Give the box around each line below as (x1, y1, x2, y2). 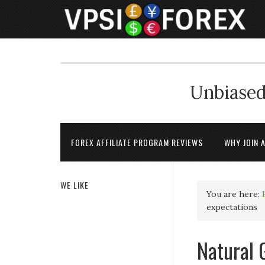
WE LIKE (60, 179, 89, 191)
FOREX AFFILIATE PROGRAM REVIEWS (71, 136, 203, 148)
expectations (206, 202, 257, 212)
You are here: (206, 189, 262, 199)
